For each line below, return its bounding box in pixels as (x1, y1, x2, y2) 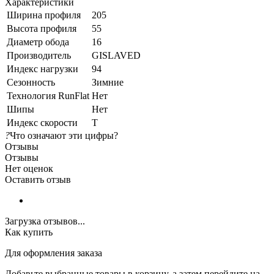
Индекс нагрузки (7, 63, 78, 74)
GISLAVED (92, 50, 141, 61)
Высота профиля (7, 23, 76, 34)
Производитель (7, 50, 71, 61)
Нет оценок (5, 163, 53, 174)
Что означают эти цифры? (10, 130, 118, 141)
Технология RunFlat (7, 90, 89, 101)
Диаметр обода (7, 36, 69, 47)
